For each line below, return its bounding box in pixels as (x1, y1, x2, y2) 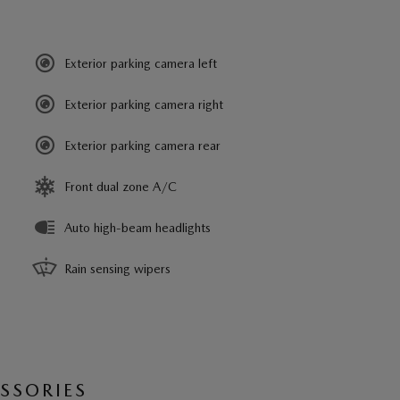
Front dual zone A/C (64, 179, 177, 194)
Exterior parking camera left (64, 55, 217, 71)
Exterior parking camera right (64, 96, 223, 112)
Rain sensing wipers (64, 261, 171, 276)
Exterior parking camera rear (64, 137, 221, 153)
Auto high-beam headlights (64, 220, 211, 235)
